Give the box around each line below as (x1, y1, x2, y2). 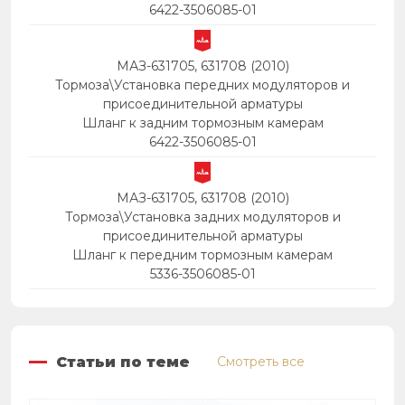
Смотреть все (217, 353, 305, 370)
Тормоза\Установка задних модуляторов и (64, 209, 341, 225)
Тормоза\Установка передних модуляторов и (55, 77, 350, 93)
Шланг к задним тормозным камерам (81, 115, 324, 131)
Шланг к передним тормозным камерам (72, 247, 333, 263)
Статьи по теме (56, 353, 190, 371)
